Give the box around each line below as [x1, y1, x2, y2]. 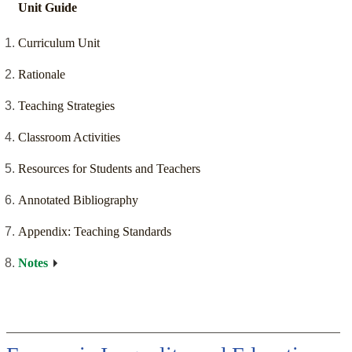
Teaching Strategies [18, 99, 115, 113]
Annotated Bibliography [18, 193, 138, 207]
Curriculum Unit [18, 36, 100, 50]
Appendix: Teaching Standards [18, 225, 171, 239]
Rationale [18, 68, 65, 82]
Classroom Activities [18, 130, 120, 145]
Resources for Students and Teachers [18, 162, 200, 176]
